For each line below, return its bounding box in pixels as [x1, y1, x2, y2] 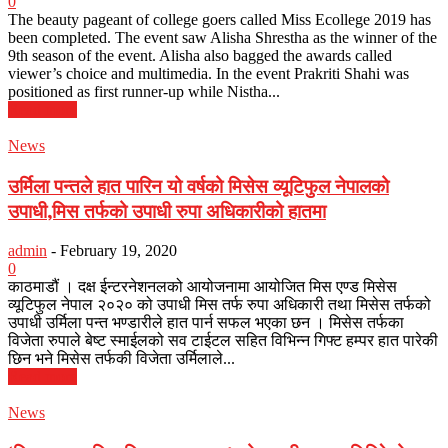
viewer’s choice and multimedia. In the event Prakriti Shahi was [8, 64, 409, 82]
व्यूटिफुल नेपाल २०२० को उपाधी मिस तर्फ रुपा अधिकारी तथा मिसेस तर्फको [8, 296, 431, 314]
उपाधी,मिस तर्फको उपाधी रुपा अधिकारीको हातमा [8, 198, 326, 224]
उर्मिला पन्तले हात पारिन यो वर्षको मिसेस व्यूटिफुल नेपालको [8, 173, 389, 199]
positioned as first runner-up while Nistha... [8, 82, 280, 100]
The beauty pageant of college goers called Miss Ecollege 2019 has [8, 10, 431, 28]
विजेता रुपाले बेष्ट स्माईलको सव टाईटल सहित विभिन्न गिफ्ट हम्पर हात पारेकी [8, 332, 438, 350]
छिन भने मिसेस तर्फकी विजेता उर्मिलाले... [8, 350, 235, 368]
